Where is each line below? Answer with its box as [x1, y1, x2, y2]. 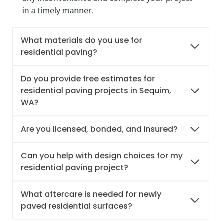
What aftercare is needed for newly [21, 188, 161, 200]
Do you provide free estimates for [21, 73, 155, 84]
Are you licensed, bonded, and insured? [21, 123, 178, 135]
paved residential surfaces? [21, 200, 132, 212]
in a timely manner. [22, 5, 94, 16]
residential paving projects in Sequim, [21, 85, 171, 96]
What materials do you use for [21, 35, 142, 46]
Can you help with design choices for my [21, 150, 183, 161]
